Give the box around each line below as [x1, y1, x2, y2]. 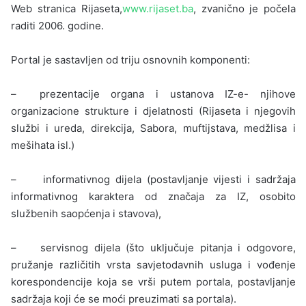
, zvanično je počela [193, 1, 296, 15]
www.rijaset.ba [122, 1, 193, 15]
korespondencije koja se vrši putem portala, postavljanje [11, 275, 296, 288]
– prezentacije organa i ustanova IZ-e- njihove [11, 87, 296, 100]
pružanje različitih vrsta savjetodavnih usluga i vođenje [11, 258, 296, 271]
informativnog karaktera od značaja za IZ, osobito [11, 189, 296, 203]
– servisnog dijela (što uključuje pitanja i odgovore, [11, 240, 296, 254]
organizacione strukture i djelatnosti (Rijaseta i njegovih [11, 104, 296, 117]
